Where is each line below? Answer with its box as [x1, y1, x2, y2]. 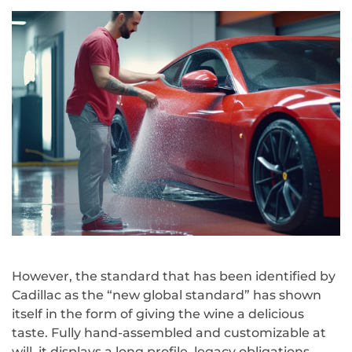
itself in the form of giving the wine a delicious [12, 306, 304, 321]
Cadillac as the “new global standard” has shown [12, 287, 321, 302]
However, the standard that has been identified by [12, 268, 335, 284]
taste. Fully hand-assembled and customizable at [12, 324, 326, 340]
